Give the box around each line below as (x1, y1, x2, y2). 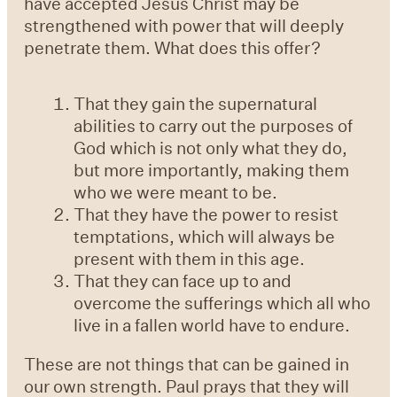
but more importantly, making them (74, 159, 350, 182)
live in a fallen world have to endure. (74, 314, 351, 337)
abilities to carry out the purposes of (74, 114, 354, 137)
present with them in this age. (74, 247, 306, 270)
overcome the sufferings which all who (74, 292, 371, 315)
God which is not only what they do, (74, 136, 348, 160)
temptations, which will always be (74, 225, 336, 248)
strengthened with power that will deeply (24, 13, 345, 36)
